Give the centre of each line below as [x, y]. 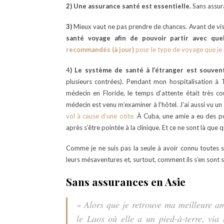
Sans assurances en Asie [126, 181]
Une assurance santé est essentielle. [132, 6]
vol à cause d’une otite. [100, 116]
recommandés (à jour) [100, 49]
